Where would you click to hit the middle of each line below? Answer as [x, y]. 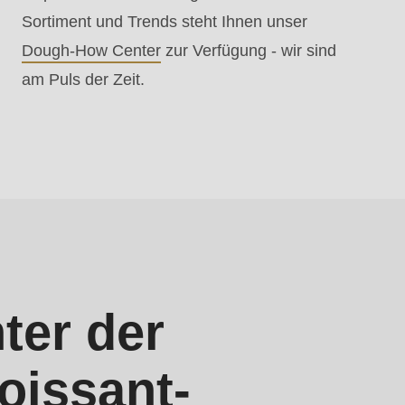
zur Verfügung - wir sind [249, 51]
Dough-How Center [91, 51]
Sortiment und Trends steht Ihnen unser [165, 22]
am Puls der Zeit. [83, 80]
